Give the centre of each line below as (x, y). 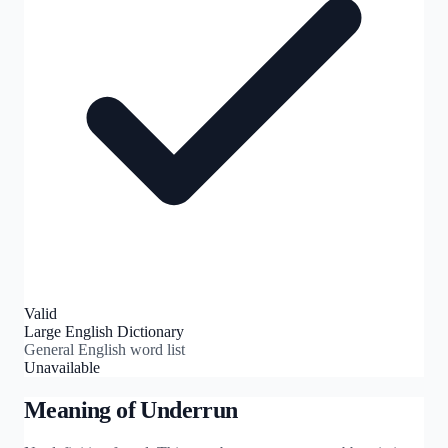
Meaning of (82, 409)
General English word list (104, 349)
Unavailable (62, 367)
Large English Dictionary (104, 331)
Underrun (189, 409)
